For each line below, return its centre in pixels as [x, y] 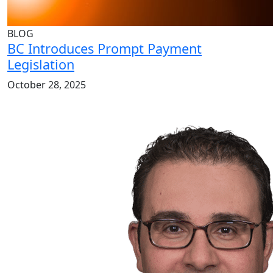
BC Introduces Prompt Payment [105, 49]
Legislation [41, 65]
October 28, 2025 [47, 85]
